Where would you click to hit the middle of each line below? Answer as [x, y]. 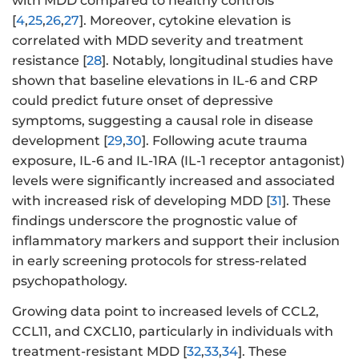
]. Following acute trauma [225, 140]
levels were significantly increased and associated [173, 180]
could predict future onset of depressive [143, 100]
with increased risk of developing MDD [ [141, 200]
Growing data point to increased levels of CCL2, [165, 312]
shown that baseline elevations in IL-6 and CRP [165, 80]
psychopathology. [70, 280]
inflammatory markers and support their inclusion [176, 240]
